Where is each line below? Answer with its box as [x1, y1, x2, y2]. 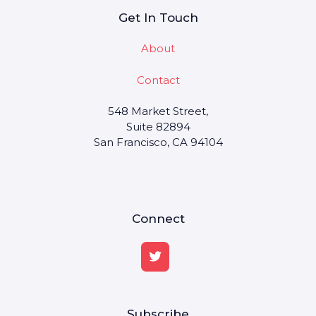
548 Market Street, [108, 104, 208, 119]
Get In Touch [118, 11, 198, 25]
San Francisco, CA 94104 [93, 135, 223, 150]
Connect [131, 211, 185, 226]
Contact [136, 73, 180, 87]
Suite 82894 [126, 120, 190, 134]
